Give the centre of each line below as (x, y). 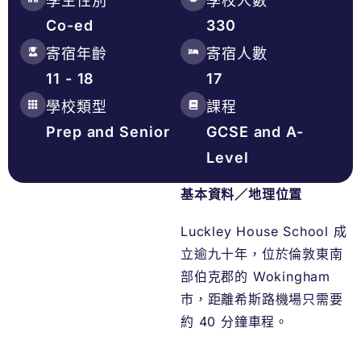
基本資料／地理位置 (242, 195)
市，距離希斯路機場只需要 (262, 299)
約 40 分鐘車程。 (234, 322)
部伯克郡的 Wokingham (255, 277)
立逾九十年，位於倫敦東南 (262, 254)
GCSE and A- (255, 132)
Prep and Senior (108, 132)
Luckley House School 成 (264, 232)
